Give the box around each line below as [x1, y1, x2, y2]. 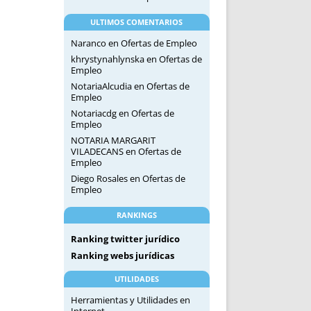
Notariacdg [70, 107, 117, 119]
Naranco [70, 37, 106, 49]
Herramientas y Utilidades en [70, 294, 190, 306]
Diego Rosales [70, 172, 128, 185]
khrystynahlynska [70, 53, 144, 65]
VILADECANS [70, 145, 124, 158]
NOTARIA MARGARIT [70, 134, 155, 146]
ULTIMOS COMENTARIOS [90, 17, 183, 27]
